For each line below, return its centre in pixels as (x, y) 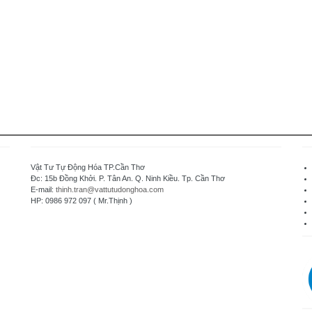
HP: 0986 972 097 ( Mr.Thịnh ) (81, 201)
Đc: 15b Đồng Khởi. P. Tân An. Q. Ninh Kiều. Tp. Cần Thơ (128, 178)
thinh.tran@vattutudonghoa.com (110, 189)
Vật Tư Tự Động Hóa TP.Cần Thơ (88, 167)
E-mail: (43, 189)
